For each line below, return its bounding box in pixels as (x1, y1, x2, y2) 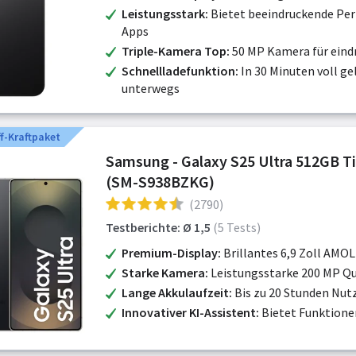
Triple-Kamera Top (122, 43, 226, 59)
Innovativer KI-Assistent (122, 304, 256, 320)
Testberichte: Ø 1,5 (106, 219, 211, 235)
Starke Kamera (122, 265, 205, 281)
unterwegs (122, 80, 180, 96)
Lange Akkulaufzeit (122, 284, 229, 300)
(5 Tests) (213, 219, 261, 235)
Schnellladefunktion (122, 63, 235, 79)
